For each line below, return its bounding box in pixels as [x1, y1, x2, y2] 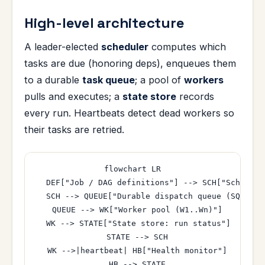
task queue [82, 74, 135, 86]
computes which [148, 41, 226, 53]
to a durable [24, 74, 82, 86]
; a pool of [135, 74, 184, 86]
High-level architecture [24, 14, 185, 33]
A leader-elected [24, 41, 101, 53]
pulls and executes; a [24, 91, 122, 103]
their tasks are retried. [24, 124, 124, 136]
